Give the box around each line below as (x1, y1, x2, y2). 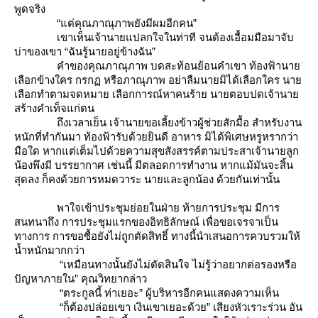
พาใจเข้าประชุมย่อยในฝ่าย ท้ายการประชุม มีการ (14, 202, 280, 214)
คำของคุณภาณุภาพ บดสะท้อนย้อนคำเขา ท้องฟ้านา (14, 60, 300, 72)
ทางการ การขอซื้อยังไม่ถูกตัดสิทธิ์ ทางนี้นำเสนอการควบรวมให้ (14, 230, 300, 242)
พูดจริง (14, 3, 45, 15)
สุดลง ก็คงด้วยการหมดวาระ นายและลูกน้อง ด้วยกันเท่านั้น (14, 173, 280, 185)
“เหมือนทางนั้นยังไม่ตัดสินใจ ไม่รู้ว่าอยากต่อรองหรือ (14, 258, 297, 270)
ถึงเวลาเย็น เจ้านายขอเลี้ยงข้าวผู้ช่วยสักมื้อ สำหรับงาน (14, 116, 302, 128)
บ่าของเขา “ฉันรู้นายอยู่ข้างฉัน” (14, 45, 155, 57)
